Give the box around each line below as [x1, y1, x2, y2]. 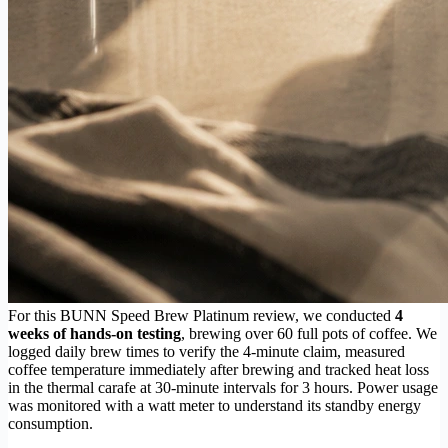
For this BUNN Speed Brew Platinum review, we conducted [8, 306, 395, 324]
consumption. [8, 414, 93, 432]
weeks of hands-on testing [8, 324, 181, 342]
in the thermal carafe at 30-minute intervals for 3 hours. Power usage [8, 378, 438, 396]
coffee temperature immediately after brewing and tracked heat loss [8, 360, 429, 378]
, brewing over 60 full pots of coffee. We [181, 324, 437, 342]
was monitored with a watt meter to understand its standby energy [8, 396, 421, 414]
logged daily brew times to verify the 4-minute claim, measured [8, 342, 405, 360]
